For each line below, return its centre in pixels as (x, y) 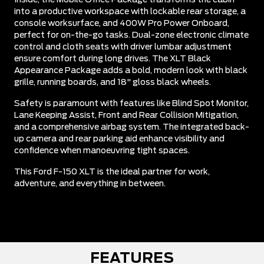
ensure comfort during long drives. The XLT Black (113, 59)
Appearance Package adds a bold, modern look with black (131, 70)
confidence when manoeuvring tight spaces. (102, 151)
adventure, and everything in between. (90, 184)
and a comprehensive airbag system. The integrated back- (132, 127)
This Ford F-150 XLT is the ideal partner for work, (112, 172)
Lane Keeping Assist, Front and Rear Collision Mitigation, (126, 115)
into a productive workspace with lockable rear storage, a (130, 11)
